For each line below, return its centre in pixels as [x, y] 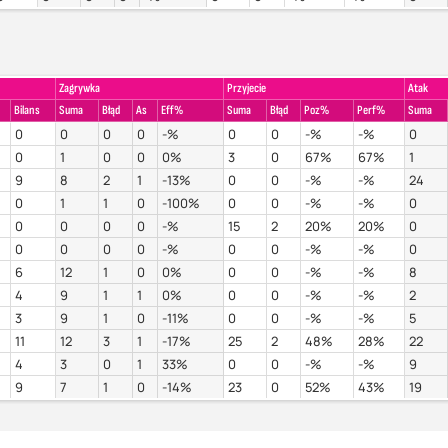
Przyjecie [246, 89]
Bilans [26, 111]
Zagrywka [79, 89]
